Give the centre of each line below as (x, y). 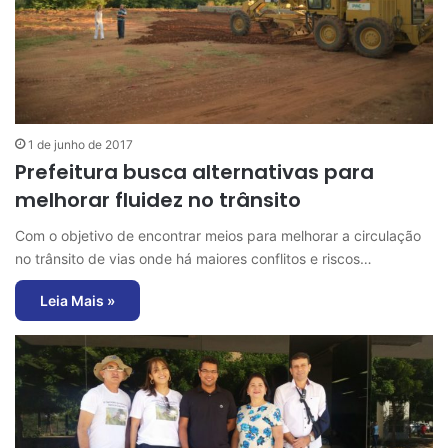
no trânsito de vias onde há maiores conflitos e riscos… (193, 258)
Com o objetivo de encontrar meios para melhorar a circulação (218, 235)
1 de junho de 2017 (80, 144)
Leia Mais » (77, 300)
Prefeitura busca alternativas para (194, 171)
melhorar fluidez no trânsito (158, 199)
